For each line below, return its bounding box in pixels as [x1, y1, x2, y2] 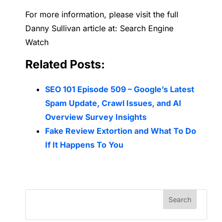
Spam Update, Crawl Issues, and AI [45, 98, 182, 109]
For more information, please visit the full [25, 9, 179, 20]
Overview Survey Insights [45, 112, 147, 122]
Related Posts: [25, 57, 106, 72]
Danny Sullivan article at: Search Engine [25, 23, 174, 34]
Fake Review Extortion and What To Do [45, 126, 197, 136]
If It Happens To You [45, 140, 124, 150]
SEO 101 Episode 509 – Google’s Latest [45, 84, 195, 95]
